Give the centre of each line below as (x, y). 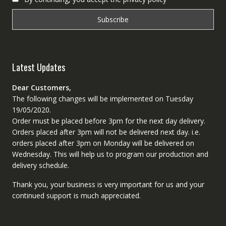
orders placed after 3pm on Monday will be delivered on (103, 143)
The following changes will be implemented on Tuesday (102, 99)
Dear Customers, (41, 88)
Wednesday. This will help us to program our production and (110, 154)
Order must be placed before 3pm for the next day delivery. (108, 121)
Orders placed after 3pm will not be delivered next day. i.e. (106, 132)
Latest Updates (38, 67)
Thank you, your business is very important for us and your (108, 185)
